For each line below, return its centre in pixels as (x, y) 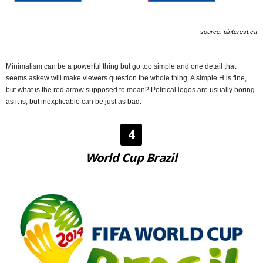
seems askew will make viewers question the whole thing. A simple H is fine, (126, 78)
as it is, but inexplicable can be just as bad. (74, 102)
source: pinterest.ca (229, 32)
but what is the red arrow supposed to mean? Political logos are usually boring (130, 90)
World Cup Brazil (131, 158)
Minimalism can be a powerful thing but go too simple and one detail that (121, 67)
